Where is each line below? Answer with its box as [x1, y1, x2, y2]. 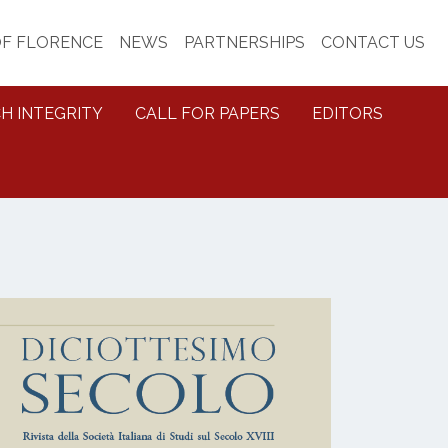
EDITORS [312, 104, 383, 123]
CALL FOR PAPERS [135, 104, 280, 123]
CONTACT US [321, 33, 425, 52]
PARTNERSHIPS [184, 33, 305, 52]
